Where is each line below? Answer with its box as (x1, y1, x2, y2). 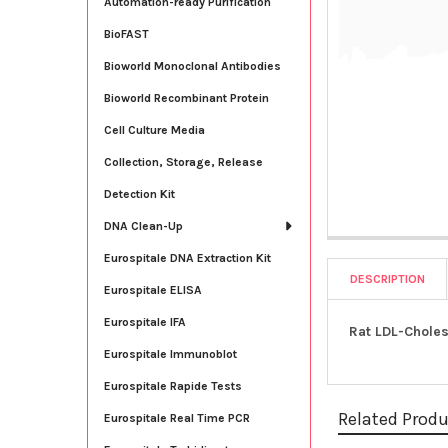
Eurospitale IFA (103, 314, 186, 329)
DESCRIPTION (350, 271, 426, 286)
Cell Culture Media (103, 122, 205, 137)
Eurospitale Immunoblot (103, 346, 237, 361)
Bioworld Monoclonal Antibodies (103, 58, 281, 73)
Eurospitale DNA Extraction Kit (103, 250, 271, 265)
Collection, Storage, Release (103, 154, 263, 169)
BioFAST (103, 26, 149, 41)
